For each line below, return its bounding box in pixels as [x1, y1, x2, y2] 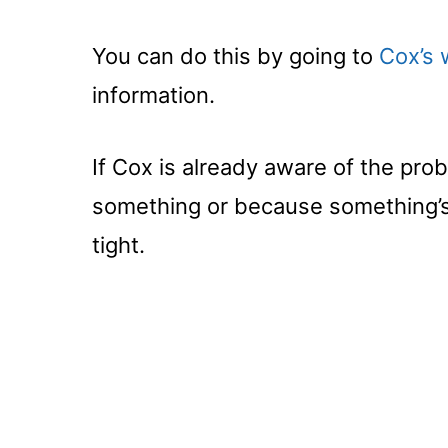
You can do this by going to [92, 42, 379, 69]
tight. [92, 231, 145, 258]
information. [92, 81, 215, 108]
